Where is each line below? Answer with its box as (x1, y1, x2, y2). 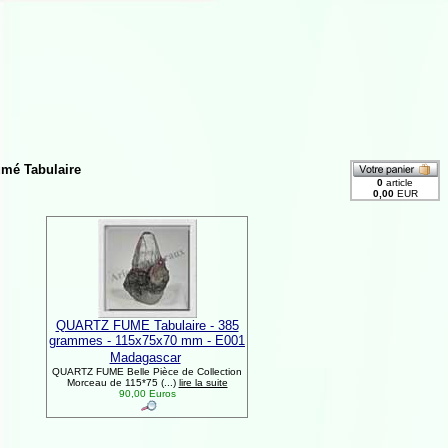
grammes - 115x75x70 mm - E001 (49, 333, 245, 348)
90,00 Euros (115, 388, 179, 399)
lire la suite (178, 377, 228, 388)
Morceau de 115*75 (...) (66, 377, 179, 388)
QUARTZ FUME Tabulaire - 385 (55, 318, 239, 333)
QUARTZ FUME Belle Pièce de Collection (52, 366, 242, 377)
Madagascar (109, 350, 181, 365)
